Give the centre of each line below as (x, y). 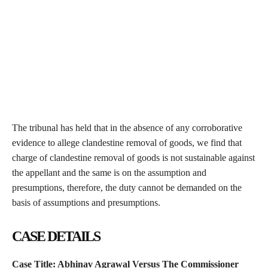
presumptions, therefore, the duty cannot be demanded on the (127, 188)
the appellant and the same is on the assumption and (109, 173)
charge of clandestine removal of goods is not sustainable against (133, 158)
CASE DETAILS (56, 237)
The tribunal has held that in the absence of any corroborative (127, 128)
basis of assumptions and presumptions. (86, 203)
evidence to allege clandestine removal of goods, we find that (127, 143)
